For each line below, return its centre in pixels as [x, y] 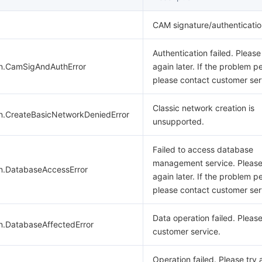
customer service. [187, 231]
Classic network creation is [204, 108]
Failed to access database [203, 149]
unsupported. [178, 121]
